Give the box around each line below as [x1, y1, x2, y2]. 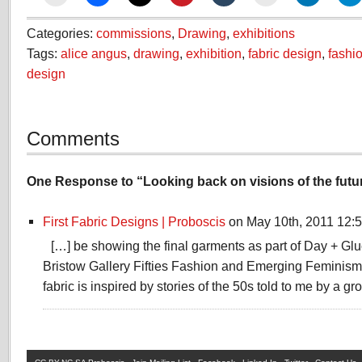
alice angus [61, 46, 127, 61]
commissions [96, 26, 171, 40]
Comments [27, 128, 120, 149]
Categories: [27, 26, 96, 40]
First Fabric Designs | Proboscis [43, 214, 225, 229]
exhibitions [233, 26, 295, 40]
